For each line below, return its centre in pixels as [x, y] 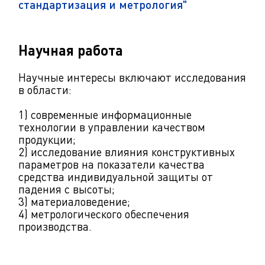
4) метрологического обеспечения [104, 214]
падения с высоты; [67, 189]
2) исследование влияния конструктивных [127, 152]
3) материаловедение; [74, 202]
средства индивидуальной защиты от [116, 177]
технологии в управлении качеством [112, 127]
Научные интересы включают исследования [132, 77]
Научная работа [71, 50]
